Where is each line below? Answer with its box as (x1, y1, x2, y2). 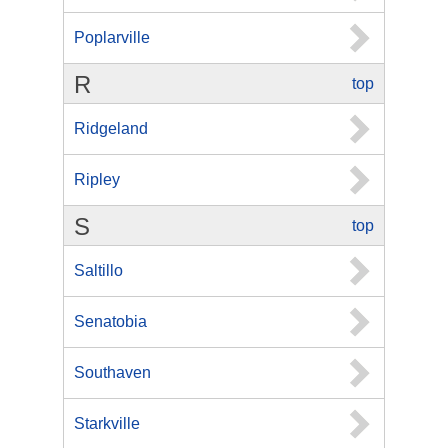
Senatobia (74, 313, 147, 330)
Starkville (74, 415, 140, 432)
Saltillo (74, 262, 123, 279)
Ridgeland (74, 120, 148, 137)
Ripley (74, 171, 120, 188)
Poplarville (74, 29, 150, 46)
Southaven (74, 364, 151, 381)
